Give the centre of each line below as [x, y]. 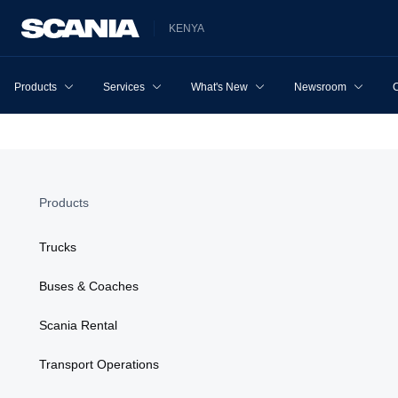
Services [124, 87]
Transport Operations [99, 364]
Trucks [58, 247]
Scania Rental [78, 325]
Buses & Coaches [89, 286]
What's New [219, 87]
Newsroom [320, 87]
